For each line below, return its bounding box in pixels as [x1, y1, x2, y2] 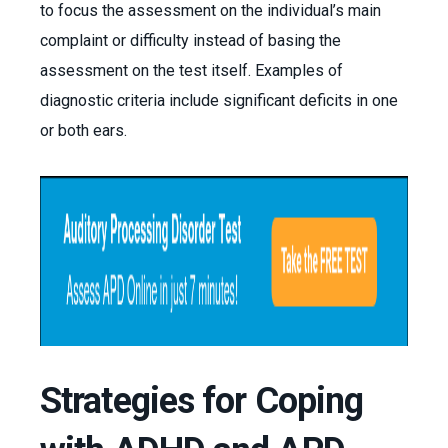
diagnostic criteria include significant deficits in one [40, 91, 398, 110]
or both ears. [40, 121, 127, 140]
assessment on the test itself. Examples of [40, 61, 343, 80]
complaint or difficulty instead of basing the [40, 31, 341, 50]
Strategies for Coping [40, 380, 364, 422]
